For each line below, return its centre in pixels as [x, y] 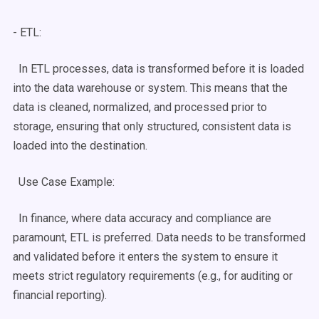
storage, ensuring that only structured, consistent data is [152, 126]
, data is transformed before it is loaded [205, 69]
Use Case [43, 182]
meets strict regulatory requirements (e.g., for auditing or [153, 276]
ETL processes [69, 69]
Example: [94, 182]
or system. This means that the [210, 88]
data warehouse [92, 88]
